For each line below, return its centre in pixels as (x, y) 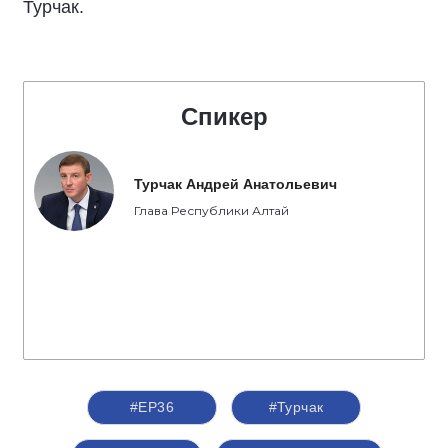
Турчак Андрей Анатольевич (235, 184)
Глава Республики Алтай (211, 210)
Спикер (224, 116)
